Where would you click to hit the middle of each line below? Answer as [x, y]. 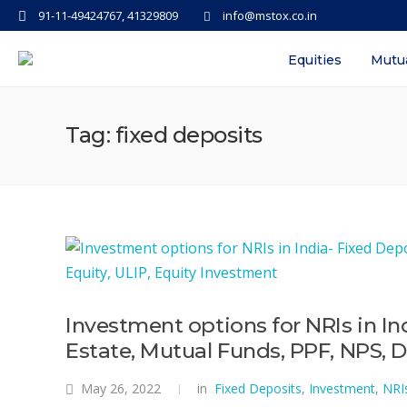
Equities [315, 60]
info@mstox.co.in [269, 15]
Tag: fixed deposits [164, 135]
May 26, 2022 [121, 388]
